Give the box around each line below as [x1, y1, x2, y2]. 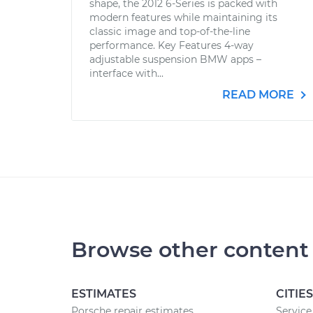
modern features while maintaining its [89, 11, 277, 24]
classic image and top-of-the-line [89, 25, 250, 38]
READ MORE [222, 88, 297, 101]
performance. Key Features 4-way [89, 39, 254, 52]
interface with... [89, 67, 163, 80]
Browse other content [71, 237, 309, 263]
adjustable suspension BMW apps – [89, 53, 261, 66]
